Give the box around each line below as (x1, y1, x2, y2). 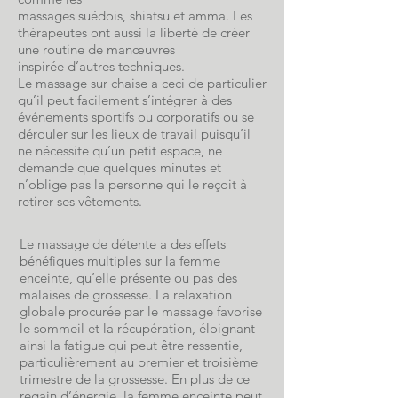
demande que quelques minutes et (18, 159, 221, 176)
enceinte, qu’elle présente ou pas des (20, 269, 237, 286)
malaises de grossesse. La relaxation (20, 286, 232, 303)
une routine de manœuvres (18, 41, 175, 58)
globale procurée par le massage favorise (20, 303, 262, 320)
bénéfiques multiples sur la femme (20, 252, 220, 269)
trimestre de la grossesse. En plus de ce (20, 370, 250, 387)
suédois (78, 7, 123, 24)
